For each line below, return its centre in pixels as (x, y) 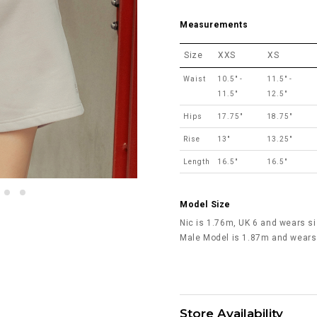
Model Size (205, 204)
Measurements (214, 24)
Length (197, 161)
